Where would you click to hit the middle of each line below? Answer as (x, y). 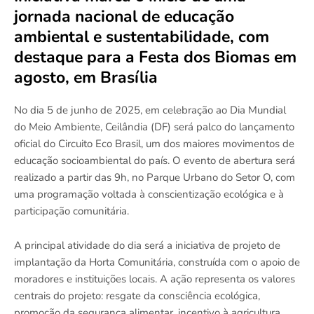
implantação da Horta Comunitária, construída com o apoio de (157, 262)
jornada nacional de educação (124, 17)
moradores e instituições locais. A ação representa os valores (155, 279)
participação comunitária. (71, 211)
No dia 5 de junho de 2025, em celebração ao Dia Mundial (150, 110)
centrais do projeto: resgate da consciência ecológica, (137, 296)
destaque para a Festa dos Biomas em (155, 57)
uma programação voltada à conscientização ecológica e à (149, 194)
